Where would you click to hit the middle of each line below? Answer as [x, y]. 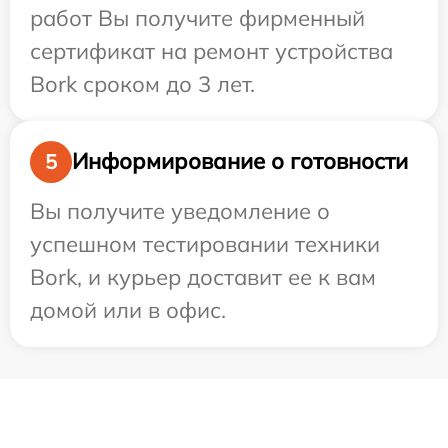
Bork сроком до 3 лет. [142, 83]
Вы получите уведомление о [180, 210]
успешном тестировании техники [205, 243]
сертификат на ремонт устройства [211, 50]
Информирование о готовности [240, 161]
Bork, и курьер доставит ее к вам [203, 276]
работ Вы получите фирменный [197, 17]
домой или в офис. [128, 309]
